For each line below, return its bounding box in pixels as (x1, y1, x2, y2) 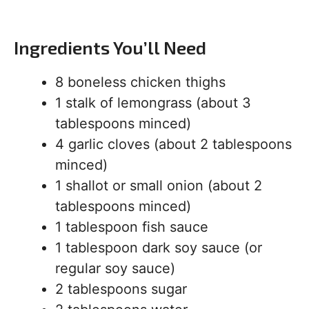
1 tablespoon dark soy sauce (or (55, 239, 262, 257)
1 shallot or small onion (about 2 (55, 177, 262, 195)
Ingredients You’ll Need (14, 37, 206, 59)
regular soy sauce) (55, 260, 175, 277)
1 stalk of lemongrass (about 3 (55, 94, 251, 112)
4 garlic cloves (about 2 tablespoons (55, 136, 292, 153)
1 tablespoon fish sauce (55, 219, 208, 236)
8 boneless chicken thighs (55, 74, 226, 91)
